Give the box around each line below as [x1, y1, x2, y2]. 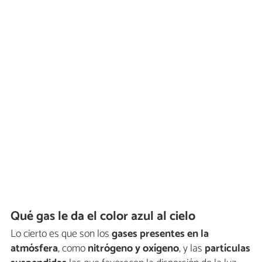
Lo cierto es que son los [11, 225, 112, 243]
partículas [205, 240, 250, 258]
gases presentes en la [112, 225, 209, 243]
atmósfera [11, 240, 58, 258]
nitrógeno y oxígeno [85, 240, 179, 258]
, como [58, 240, 85, 258]
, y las [179, 240, 205, 258]
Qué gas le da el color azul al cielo [11, 205, 196, 227]
